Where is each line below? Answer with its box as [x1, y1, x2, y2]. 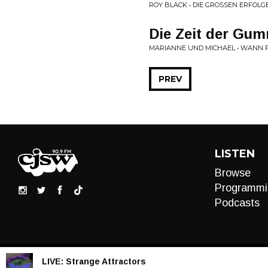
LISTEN [214, 147, 255, 160]
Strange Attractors [66, 256, 146, 266]
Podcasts [214, 197, 260, 209]
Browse [214, 167, 251, 179]
